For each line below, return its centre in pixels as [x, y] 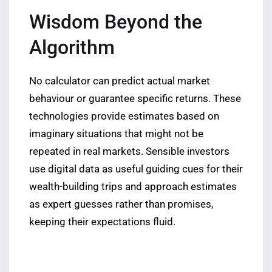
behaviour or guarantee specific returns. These [135, 99]
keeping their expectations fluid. [102, 222]
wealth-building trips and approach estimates [133, 187]
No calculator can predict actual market [120, 81]
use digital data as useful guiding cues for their [136, 169]
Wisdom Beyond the [116, 22]
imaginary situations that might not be [116, 134]
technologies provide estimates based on [124, 117]
